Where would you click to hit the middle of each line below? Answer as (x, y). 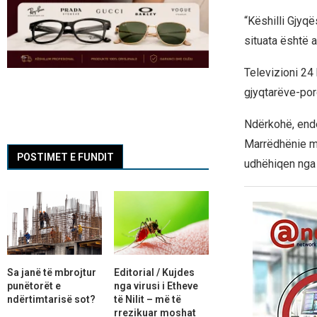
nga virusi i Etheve (156, 286)
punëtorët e (34, 286)
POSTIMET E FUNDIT (65, 157)
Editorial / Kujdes (154, 272)
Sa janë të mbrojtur (52, 272)
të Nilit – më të (147, 299)
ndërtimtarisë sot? (51, 299)
